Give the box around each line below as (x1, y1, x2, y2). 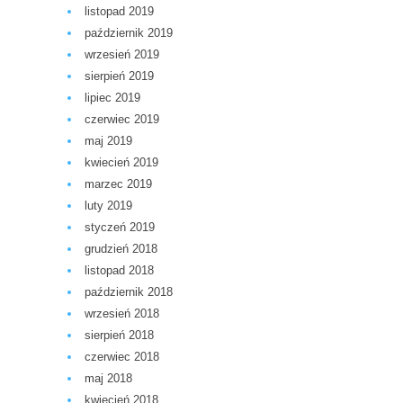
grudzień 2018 (85, 242, 157, 256)
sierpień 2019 (85, 69, 154, 84)
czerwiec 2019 (85, 112, 159, 127)
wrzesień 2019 (85, 48, 159, 62)
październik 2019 (85, 26, 173, 40)
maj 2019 (85, 134, 132, 148)
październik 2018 (85, 285, 173, 300)
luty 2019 (85, 199, 132, 213)
